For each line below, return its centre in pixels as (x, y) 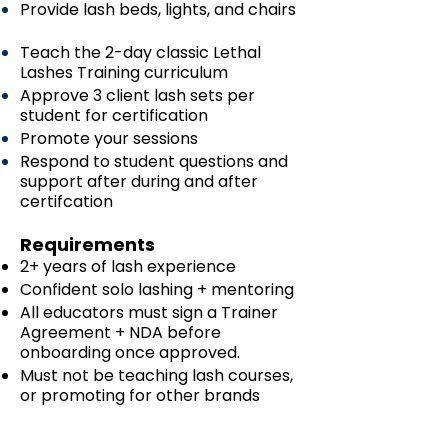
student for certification (114, 116)
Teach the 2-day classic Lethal (140, 53)
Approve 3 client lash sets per (137, 96)
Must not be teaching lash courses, (156, 376)
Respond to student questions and (154, 162)
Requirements (87, 245)
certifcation (66, 202)
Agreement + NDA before (120, 333)
